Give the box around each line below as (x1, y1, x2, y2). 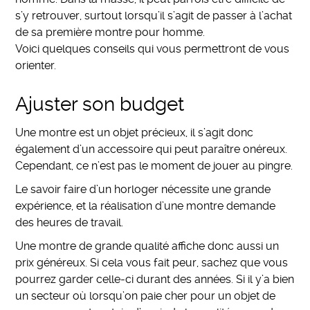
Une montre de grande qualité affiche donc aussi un (15, 239, 280, 253)
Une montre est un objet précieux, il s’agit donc (15, 126, 254, 140)
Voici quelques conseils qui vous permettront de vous (15, 42, 290, 56)
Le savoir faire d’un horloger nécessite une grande (15, 183, 271, 197)
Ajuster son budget (15, 92, 185, 116)
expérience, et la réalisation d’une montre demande (15, 199, 276, 213)
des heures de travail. (15, 216, 124, 230)
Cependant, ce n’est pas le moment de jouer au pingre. (15, 159, 293, 173)
